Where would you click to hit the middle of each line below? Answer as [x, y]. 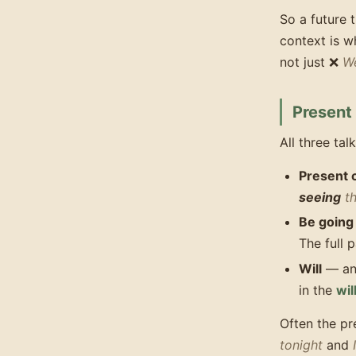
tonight [301, 344]
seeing [320, 197]
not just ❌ [311, 62]
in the [317, 290]
